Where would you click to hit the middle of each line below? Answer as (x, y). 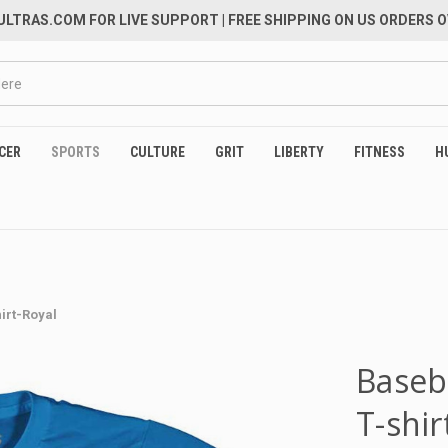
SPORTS (75, 152)
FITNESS (379, 152)
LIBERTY (299, 152)
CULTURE (157, 152)
